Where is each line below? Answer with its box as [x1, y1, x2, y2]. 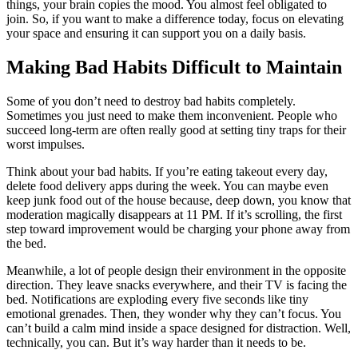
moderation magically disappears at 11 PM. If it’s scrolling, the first [6, 208, 342, 222]
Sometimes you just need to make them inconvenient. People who [6, 109, 337, 123]
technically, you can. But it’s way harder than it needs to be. [6, 336, 306, 350]
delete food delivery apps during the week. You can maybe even [6, 179, 328, 193]
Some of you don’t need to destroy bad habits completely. [6, 94, 296, 109]
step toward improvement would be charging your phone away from [6, 222, 350, 237]
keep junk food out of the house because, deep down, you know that [6, 193, 351, 208]
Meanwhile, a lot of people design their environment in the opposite [6, 264, 346, 278]
